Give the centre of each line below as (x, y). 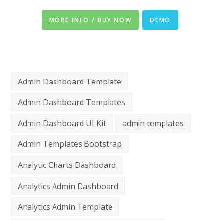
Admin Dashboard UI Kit (62, 123)
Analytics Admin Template (65, 207)
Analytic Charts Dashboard (67, 165)
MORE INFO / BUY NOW (90, 20)
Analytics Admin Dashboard (68, 186)
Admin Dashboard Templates (72, 102)
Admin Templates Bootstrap (70, 144)
